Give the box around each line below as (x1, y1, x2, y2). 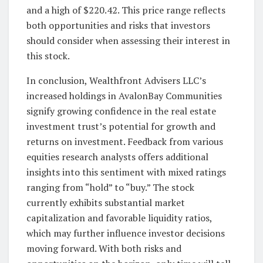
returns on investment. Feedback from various (26, 134, 223, 148)
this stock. (26, 49, 70, 62)
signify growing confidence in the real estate (26, 104, 216, 117)
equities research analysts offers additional (26, 150, 208, 163)
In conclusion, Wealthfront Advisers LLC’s (26, 73, 206, 87)
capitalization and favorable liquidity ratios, (26, 211, 212, 224)
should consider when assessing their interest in (26, 33, 230, 47)
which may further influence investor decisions (26, 226, 225, 240)
